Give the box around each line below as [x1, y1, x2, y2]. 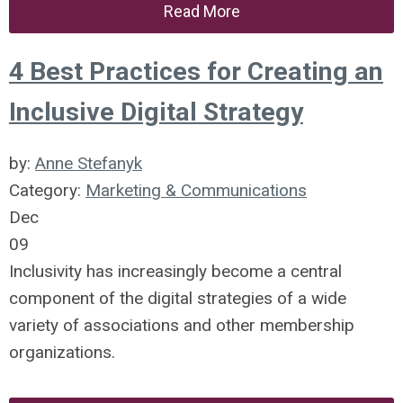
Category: [9, 180, 85, 201]
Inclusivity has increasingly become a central [9, 261, 342, 282]
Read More [163, 2, 240, 21]
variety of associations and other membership [9, 315, 354, 336]
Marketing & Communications [85, 180, 307, 201]
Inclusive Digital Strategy [9, 97, 303, 127]
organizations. [9, 342, 120, 363]
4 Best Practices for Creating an [9, 57, 383, 86]
